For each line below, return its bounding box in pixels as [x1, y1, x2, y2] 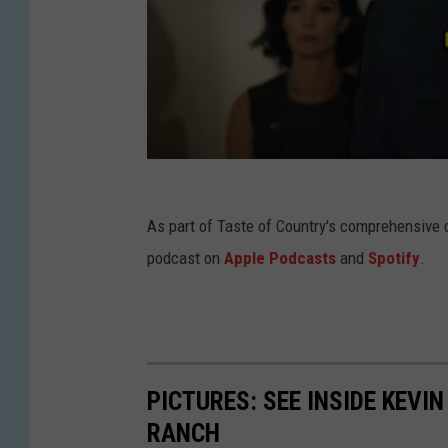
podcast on [147, 248, 224, 269]
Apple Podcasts [224, 248, 336, 269]
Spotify [368, 248, 420, 269]
